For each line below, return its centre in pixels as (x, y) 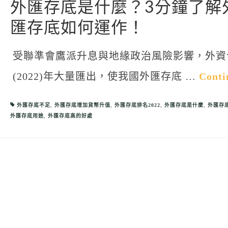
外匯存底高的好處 (70, 116)
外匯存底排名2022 (137, 105)
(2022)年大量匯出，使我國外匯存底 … (106, 77)
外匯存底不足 (33, 105)
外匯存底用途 (27, 116)
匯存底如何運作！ (77, 28)
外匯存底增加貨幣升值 (82, 105)
